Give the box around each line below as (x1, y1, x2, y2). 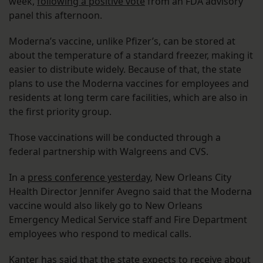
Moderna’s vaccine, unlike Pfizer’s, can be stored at (9, 35, 235, 48)
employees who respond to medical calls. (9, 227, 191, 241)
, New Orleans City (150, 171, 231, 184)
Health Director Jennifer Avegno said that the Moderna (9, 185, 252, 198)
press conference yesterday (28, 171, 150, 184)
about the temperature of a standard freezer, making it (9, 49, 253, 62)
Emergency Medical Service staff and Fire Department (9, 213, 247, 227)
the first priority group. (9, 105, 112, 119)
